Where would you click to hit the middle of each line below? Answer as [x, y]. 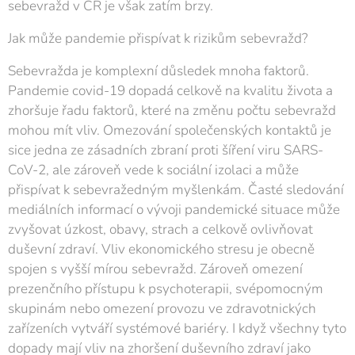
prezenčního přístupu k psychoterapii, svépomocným [166, 289]
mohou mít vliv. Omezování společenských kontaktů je [170, 130]
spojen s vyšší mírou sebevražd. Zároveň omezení [155, 269]
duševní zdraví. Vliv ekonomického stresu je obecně [161, 249]
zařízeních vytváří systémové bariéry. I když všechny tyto [177, 328]
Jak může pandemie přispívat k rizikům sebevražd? [158, 38]
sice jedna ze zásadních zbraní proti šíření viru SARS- [166, 150]
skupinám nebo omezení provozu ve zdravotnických [162, 309]
